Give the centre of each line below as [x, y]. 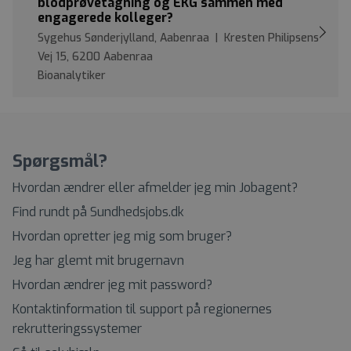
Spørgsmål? [60, 161]
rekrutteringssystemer [77, 328]
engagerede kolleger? [105, 17]
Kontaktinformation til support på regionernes [142, 309]
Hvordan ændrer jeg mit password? [112, 284]
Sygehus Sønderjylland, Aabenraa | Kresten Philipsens [178, 38]
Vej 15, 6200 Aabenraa [95, 56]
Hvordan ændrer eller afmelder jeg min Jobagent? [155, 187]
